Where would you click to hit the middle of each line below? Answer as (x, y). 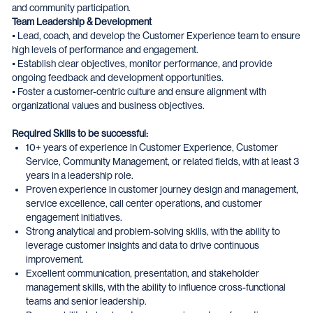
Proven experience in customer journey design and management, (162, 189)
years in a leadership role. (80, 175)
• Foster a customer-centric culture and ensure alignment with (139, 92)
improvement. (55, 259)
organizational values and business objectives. (108, 105)
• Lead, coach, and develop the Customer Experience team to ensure (156, 36)
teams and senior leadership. (86, 301)
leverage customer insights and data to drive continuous (143, 245)
